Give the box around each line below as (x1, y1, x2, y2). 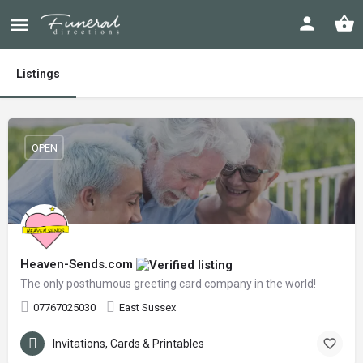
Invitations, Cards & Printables (53, 336, 204, 350)
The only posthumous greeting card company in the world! (20, 277, 316, 290)
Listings (16, 67, 60, 80)
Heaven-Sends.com (20, 256, 136, 271)
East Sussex (119, 301, 176, 314)
